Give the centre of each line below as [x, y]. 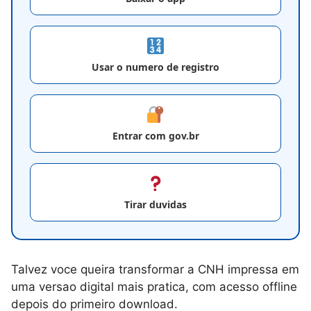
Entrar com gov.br [155, 135]
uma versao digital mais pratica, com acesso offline [154, 286]
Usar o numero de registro [155, 67]
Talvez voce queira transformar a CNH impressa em [155, 269]
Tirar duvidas [155, 204]
